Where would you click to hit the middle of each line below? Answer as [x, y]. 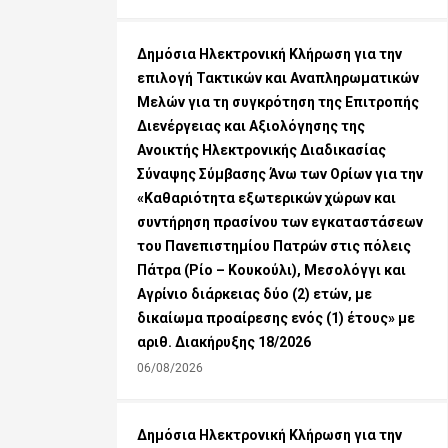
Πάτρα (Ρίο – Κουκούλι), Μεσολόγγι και [271, 270]
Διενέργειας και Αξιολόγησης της [251, 126]
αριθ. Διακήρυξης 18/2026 [224, 342]
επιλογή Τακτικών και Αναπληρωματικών [278, 78]
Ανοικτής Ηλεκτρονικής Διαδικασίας [261, 150]
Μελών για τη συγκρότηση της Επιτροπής [278, 102]
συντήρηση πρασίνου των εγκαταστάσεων [280, 222]
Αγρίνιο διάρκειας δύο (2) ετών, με [254, 294]
